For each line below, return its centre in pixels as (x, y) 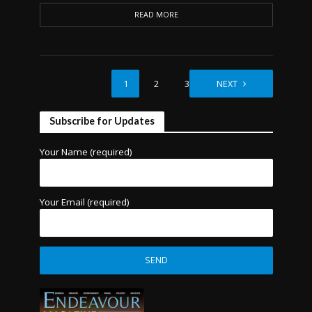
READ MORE (156, 15)
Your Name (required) (86, 152)
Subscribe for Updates (102, 121)
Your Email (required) (84, 202)
